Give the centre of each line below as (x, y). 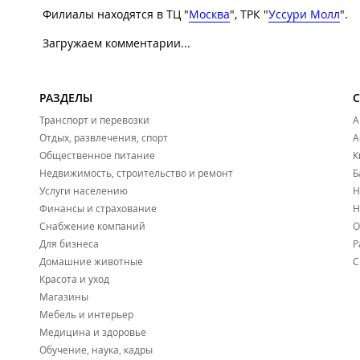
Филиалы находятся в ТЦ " (116, 14)
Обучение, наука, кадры (96, 350)
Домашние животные (91, 262)
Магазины (64, 297)
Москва (209, 14)
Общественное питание (97, 155)
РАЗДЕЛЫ (66, 98)
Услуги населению (84, 191)
